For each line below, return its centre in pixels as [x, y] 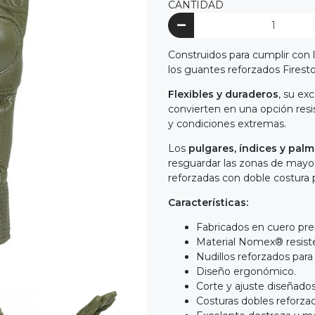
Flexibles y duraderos [223, 94]
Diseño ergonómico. [246, 271]
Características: [208, 202]
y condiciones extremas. [227, 123]
